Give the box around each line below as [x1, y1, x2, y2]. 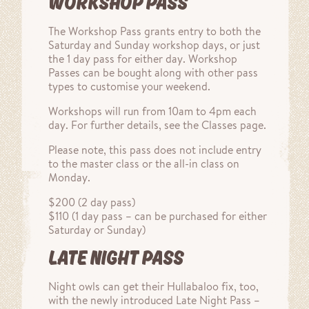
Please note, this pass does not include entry [48, 143, 261, 157]
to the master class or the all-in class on [48, 157, 239, 170]
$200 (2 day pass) [48, 195, 135, 209]
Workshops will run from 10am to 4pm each [48, 104, 257, 118]
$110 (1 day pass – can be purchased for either [48, 209, 267, 223]
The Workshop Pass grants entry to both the [48, 24, 261, 38]
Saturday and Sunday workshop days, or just [48, 38, 260, 52]
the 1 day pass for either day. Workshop [48, 52, 237, 66]
